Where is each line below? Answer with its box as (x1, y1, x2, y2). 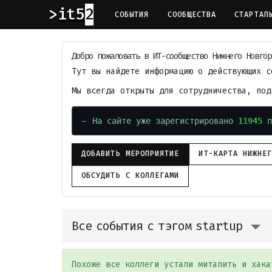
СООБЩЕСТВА (167, 10, 217, 19)
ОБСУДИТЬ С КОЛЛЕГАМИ (81, 171, 180, 180)
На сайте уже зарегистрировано (92, 115, 239, 126)
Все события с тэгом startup (72, 218, 242, 233)
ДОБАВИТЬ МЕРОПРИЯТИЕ (81, 149, 180, 158)
